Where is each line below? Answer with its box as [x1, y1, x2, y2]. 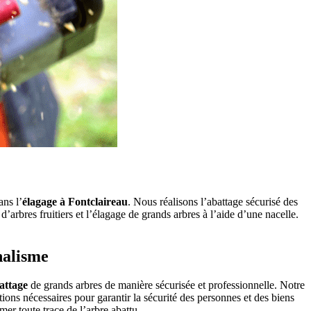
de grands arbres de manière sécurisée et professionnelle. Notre [28, 279, 305, 292]
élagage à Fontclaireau [22, 195, 128, 208]
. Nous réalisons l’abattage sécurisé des [128, 195, 298, 208]
